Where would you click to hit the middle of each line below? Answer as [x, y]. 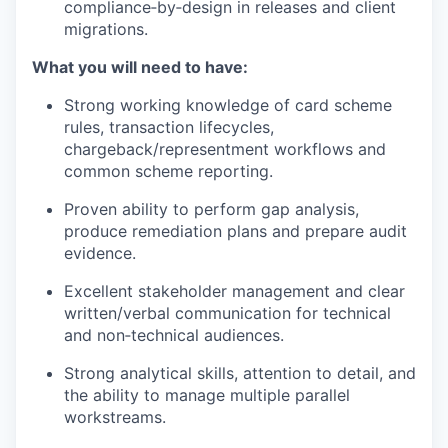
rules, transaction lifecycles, [169, 127]
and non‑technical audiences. [174, 335]
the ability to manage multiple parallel [207, 395]
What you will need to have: [140, 67]
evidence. [100, 253]
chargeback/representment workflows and [225, 149]
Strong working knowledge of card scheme [228, 105]
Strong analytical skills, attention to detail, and [240, 373]
